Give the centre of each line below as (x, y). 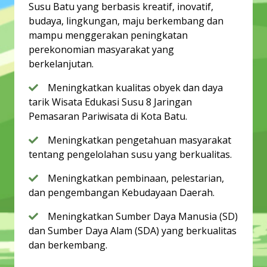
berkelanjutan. (61, 63)
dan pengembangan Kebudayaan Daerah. (122, 192)
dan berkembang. (68, 245)
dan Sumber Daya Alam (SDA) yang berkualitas (133, 230)
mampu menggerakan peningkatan (108, 35)
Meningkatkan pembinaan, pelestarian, (136, 178)
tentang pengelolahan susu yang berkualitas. (130, 154)
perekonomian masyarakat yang (101, 49)
